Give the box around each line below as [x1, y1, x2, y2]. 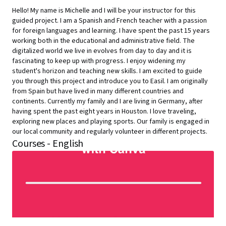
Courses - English [12, 137, 84, 151]
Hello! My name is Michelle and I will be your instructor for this [12, 6, 196, 16]
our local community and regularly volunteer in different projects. [12, 127, 207, 137]
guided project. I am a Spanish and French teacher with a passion [12, 16, 207, 26]
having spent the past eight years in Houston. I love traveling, [12, 106, 196, 117]
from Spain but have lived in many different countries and [12, 86, 184, 96]
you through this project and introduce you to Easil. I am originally [12, 76, 208, 86]
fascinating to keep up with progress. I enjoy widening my [12, 56, 186, 66]
